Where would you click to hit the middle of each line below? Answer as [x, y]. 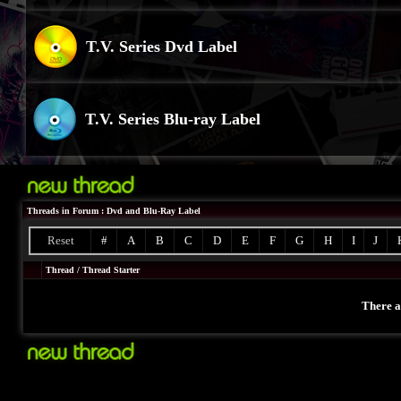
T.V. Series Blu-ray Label [173, 119]
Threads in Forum [63, 211]
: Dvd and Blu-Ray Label [149, 211]
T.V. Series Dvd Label [162, 47]
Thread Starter [111, 270]
